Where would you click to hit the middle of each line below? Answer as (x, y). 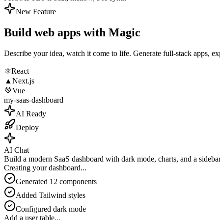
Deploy (27, 128)
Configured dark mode (51, 209)
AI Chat (16, 150)
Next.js (23, 81)
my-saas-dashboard (34, 100)
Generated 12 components (56, 182)
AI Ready (31, 114)
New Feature (36, 12)
